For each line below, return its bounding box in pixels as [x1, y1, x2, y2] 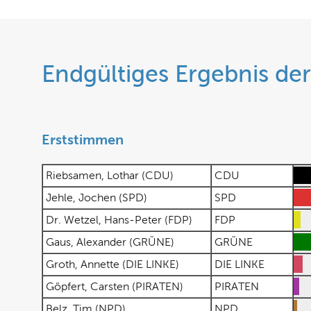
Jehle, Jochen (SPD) [43, 192, 150, 203]
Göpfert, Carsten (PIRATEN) [43, 280, 186, 292]
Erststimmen [42, 132, 124, 147]
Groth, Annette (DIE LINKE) [43, 258, 182, 270]
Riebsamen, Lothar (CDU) [43, 169, 176, 181]
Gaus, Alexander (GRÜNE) [43, 236, 177, 248]
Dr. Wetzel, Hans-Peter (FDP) [43, 214, 195, 226]
